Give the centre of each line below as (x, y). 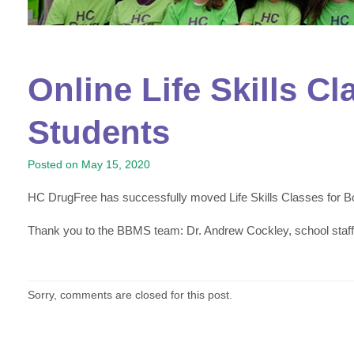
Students (98, 132)
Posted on (54, 164)
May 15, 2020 (115, 164)
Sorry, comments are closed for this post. (130, 295)
